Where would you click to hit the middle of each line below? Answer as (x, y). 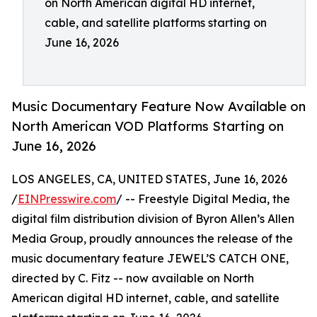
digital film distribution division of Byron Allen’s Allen (153, 219)
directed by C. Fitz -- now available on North (133, 278)
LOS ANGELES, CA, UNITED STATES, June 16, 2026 (149, 179)
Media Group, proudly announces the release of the (152, 239)
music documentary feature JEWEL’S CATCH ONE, (150, 259)
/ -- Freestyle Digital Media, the (203, 199)
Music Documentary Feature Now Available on (158, 106)
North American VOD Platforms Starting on (148, 126)
